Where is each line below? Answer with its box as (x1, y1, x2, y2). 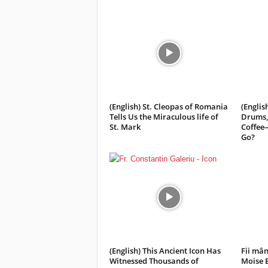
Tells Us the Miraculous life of (109, 111, 218, 122)
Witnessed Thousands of (109, 255, 199, 266)
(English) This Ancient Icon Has (109, 245, 221, 256)
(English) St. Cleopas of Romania (109, 101, 228, 112)
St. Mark (109, 121, 141, 132)
